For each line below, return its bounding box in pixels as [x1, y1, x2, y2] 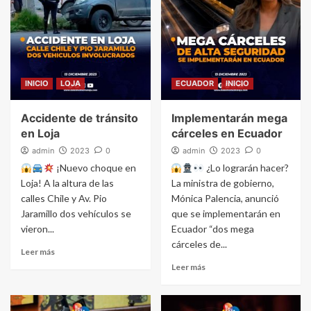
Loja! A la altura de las [21, 177, 114, 190]
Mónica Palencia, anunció [171, 192, 279, 205]
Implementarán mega [171, 111, 287, 126]
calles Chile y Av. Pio [21, 192, 107, 205]
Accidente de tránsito [21, 111, 138, 126]
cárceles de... [171, 238, 227, 251]
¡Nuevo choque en [53, 162, 136, 174]
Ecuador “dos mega [171, 223, 254, 235]
